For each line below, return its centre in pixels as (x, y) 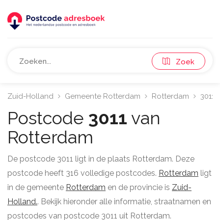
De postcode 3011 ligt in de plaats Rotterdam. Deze (101, 159)
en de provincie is (139, 187)
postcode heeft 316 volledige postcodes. (83, 173)
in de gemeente (37, 187)
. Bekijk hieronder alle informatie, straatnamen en (124, 202)
